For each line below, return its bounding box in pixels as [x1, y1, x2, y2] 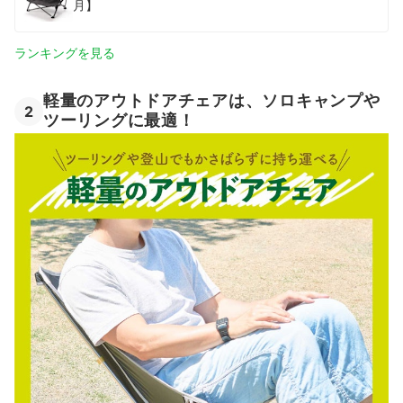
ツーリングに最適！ [43, 111, 195, 130]
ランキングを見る [14, 44, 115, 60]
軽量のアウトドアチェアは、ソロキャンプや [43, 90, 381, 110]
